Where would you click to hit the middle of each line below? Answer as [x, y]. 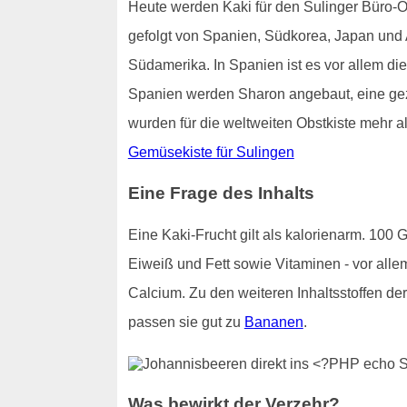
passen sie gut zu [186, 323]
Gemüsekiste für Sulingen [211, 152]
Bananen [273, 323]
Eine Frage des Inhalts [221, 194]
